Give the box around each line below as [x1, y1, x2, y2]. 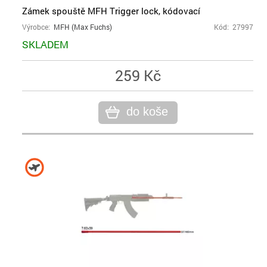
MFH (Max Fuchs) [54, 23, 112, 32]
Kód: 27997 [214, 23, 253, 32]
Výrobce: [22, 23, 54, 32]
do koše [126, 105, 168, 118]
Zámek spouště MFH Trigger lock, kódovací [22, 5, 200, 17]
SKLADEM [22, 38, 69, 51]
